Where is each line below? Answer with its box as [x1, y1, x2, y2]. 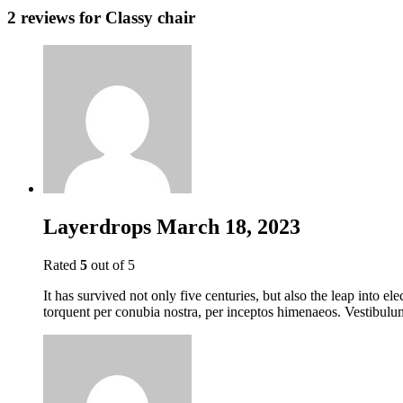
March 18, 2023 [157, 214, 300, 238]
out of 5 [87, 256, 135, 273]
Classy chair [105, 8, 195, 28]
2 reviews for [7, 8, 105, 28]
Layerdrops [43, 214, 157, 238]
